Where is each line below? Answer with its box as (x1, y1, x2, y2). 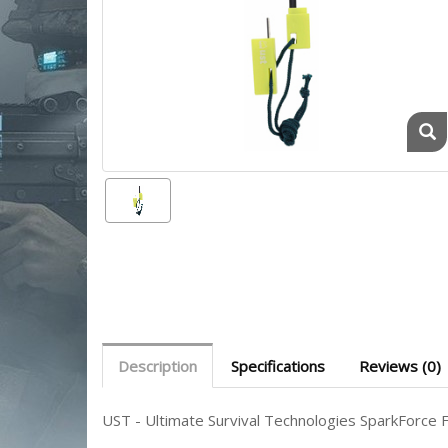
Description (118, 355, 197, 376)
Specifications (231, 355, 325, 376)
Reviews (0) (359, 355, 441, 376)
